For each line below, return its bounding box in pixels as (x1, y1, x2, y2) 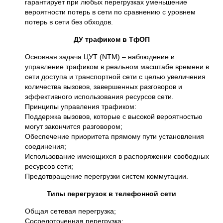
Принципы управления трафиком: (25, 103, 136, 111)
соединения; (25, 142, 66, 150)
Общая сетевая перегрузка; (25, 207, 116, 215)
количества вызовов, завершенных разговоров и (25, 83, 182, 91)
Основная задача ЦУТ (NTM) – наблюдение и (25, 53, 175, 61)
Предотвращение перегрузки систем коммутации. (25, 172, 188, 180)
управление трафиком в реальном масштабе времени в (25, 63, 209, 71)
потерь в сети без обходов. (25, 18, 113, 26)
